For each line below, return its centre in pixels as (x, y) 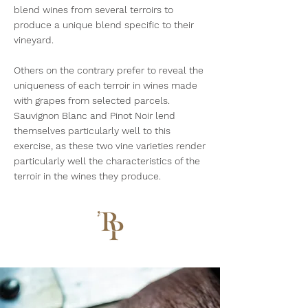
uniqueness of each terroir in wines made (106, 85)
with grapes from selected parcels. (92, 100)
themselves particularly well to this (92, 131)
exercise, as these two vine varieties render (110, 146)
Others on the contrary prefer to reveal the (109, 70)
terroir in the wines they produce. (87, 176)
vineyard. (34, 40)
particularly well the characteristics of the (107, 161)
